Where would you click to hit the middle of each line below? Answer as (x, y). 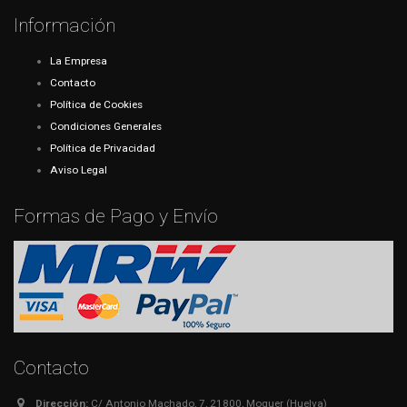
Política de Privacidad (103, 148)
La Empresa (79, 60)
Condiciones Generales (106, 126)
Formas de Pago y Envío (116, 215)
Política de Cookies (96, 104)
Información (65, 25)
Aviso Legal (79, 169)
